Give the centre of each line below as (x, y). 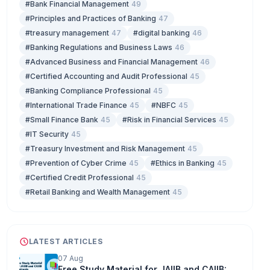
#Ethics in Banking (182, 163)
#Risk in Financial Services (169, 119)
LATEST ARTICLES (66, 241)
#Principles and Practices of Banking (90, 18)
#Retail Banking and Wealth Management (97, 192)
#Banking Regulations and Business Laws (99, 47)
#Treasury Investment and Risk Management (105, 148)
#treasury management (67, 33)
